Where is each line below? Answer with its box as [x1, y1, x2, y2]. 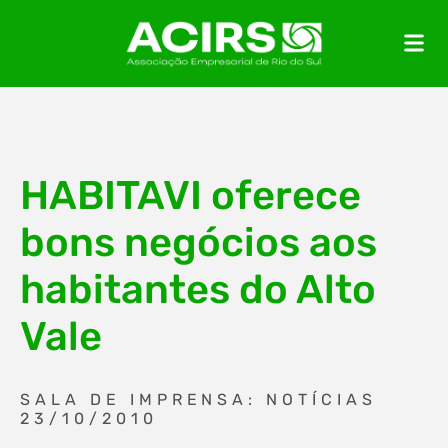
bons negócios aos [20, 219, 377, 266]
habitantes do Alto [20, 266, 376, 313]
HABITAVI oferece [20, 172, 361, 219]
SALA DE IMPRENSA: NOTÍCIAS [20, 390, 377, 409]
